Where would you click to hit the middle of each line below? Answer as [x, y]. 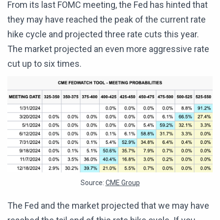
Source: [93, 183]
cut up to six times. [44, 63]
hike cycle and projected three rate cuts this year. [103, 34]
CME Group [123, 183]
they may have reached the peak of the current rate [107, 19]
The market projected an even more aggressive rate [108, 49]
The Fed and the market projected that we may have [108, 206]
